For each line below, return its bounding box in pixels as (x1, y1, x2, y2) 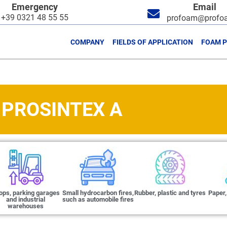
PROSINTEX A (1, 98, 123, 121)
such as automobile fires (62, 196, 134, 203)
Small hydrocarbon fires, (62, 189, 134, 197)
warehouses (8, 202, 44, 210)
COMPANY (70, 37, 105, 46)
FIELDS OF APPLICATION (112, 37, 194, 46)
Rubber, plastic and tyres (134, 189, 206, 197)
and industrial (6, 196, 46, 203)
